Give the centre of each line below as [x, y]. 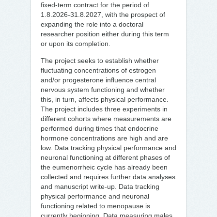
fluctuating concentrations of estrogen [98, 70]
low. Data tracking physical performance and [108, 148]
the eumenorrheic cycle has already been [104, 167]
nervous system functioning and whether [103, 90]
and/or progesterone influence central [98, 80]
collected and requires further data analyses [108, 177]
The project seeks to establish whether [100, 61]
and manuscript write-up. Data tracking [100, 186]
